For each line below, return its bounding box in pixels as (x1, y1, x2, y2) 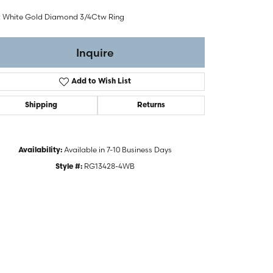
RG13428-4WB (84, 161, 135, 171)
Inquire (76, 46, 114, 59)
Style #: (55, 163, 82, 171)
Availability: (18, 147, 62, 155)
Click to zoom (140, 197, 185, 208)
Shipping (25, 102, 58, 110)
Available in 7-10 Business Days (64, 145, 172, 155)
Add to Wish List (71, 78, 132, 86)
